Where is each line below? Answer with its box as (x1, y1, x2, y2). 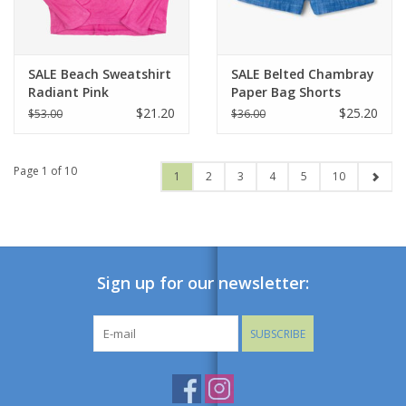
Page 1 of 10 (14, 163, 77, 179)
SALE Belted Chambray (231, 65, 374, 83)
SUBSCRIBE (249, 326, 305, 343)
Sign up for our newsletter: (97, 272, 309, 295)
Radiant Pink (28, 83, 109, 101)
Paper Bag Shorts (231, 83, 341, 101)
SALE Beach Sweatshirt (28, 65, 171, 83)
